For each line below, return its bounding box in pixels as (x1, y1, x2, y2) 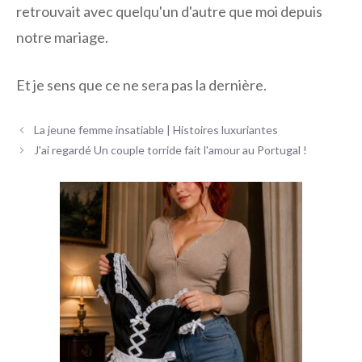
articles (15, 154, 53, 169)
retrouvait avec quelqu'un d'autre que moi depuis (16, 2, 322, 21)
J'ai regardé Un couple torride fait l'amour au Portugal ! (34, 143, 308, 158)
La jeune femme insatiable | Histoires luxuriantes (34, 123, 279, 137)
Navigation (15, 120, 69, 135)
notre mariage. (16, 28, 108, 47)
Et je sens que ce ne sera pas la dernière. (16, 76, 267, 95)
